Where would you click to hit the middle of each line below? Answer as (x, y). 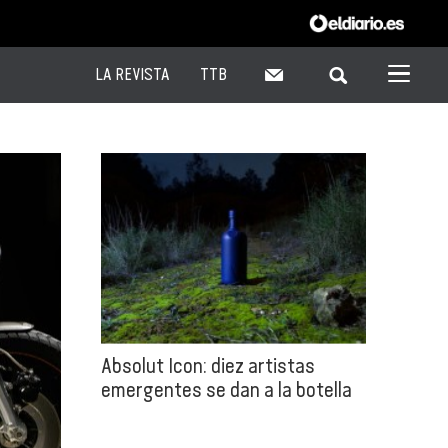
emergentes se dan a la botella (226, 389)
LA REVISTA (132, 73)
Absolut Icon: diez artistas (208, 365)
